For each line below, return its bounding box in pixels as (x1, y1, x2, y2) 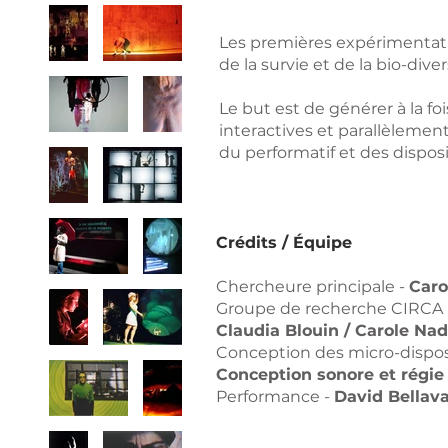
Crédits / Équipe (216, 233, 352, 252)
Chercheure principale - (216, 277, 409, 296)
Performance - (216, 387, 334, 406)
